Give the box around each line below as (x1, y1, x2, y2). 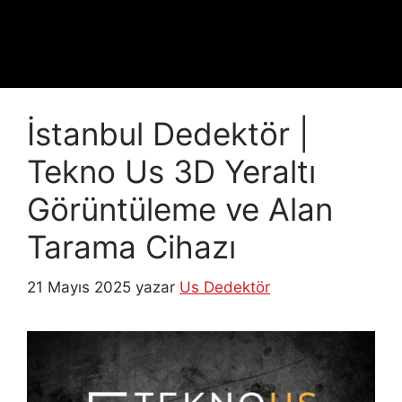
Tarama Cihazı (27, 228, 236, 266)
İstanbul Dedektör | (27, 115, 309, 153)
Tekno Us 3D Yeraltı (27, 153, 316, 190)
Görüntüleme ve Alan (27, 190, 333, 228)
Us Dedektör (179, 277, 270, 296)
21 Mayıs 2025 (27, 277, 131, 296)
